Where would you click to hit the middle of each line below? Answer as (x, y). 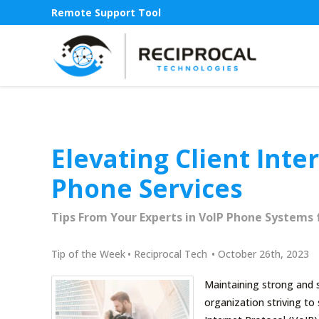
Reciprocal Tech (171, 253)
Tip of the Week (88, 253)
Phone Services (147, 188)
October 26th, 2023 (263, 253)
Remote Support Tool (106, 13)
